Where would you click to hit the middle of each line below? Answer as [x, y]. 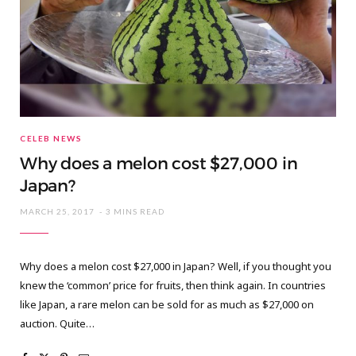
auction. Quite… [57, 324]
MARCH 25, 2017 [57, 212]
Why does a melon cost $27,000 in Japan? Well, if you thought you [176, 267]
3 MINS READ [135, 212]
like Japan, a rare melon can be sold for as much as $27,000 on [167, 305]
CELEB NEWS [51, 139]
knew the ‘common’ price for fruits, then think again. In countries [173, 286]
